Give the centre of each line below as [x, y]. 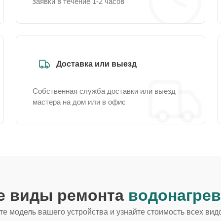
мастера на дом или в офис [79, 102]
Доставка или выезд [96, 64]
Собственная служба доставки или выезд [104, 91]
